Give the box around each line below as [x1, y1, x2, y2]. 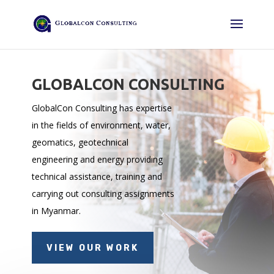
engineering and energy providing [31, 154, 163, 166]
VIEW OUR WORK [46, 242, 139, 253]
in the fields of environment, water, [31, 119, 171, 131]
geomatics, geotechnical [31, 136, 128, 149]
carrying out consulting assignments [31, 188, 174, 200]
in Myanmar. [31, 205, 81, 217]
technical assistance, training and [31, 171, 162, 183]
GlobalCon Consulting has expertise [31, 102, 172, 114]
